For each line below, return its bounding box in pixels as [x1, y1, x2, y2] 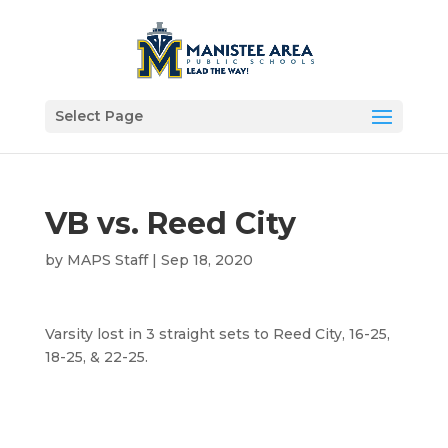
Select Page [54, 107, 143, 125]
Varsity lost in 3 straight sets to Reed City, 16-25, [44, 325, 390, 343]
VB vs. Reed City [44, 205, 296, 242]
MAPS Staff [66, 251, 148, 269]
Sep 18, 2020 [160, 251, 253, 269]
